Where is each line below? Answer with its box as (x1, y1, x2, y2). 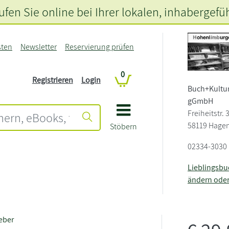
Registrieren (32, 75, 73, 86)
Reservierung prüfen (64, 41, 134, 52)
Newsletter (20, 41, 57, 52)
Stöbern (109, 121, 137, 132)
